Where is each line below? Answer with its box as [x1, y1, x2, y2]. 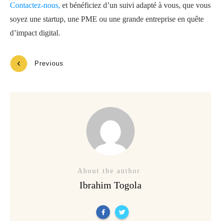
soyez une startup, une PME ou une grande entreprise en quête [10, 14, 204, 23]
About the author [77, 167, 144, 175]
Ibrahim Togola [79, 179, 142, 190]
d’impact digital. [10, 28, 62, 37]
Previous [35, 60, 64, 68]
